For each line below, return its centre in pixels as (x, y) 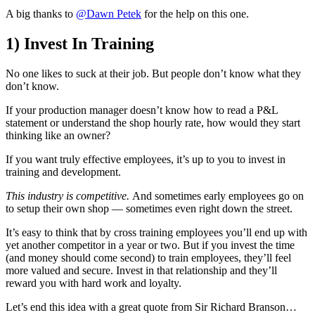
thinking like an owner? (58, 136)
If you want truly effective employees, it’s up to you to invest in (146, 160)
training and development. (63, 172)
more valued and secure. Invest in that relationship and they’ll (141, 271)
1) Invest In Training (80, 44)
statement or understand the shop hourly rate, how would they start (153, 123)
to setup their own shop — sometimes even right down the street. (149, 209)
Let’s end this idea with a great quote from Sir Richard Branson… (151, 307)
